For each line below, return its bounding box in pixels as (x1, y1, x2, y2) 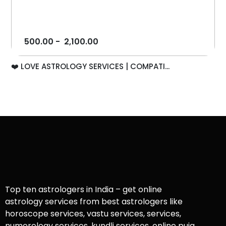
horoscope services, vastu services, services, (5, 208, 181, 220)
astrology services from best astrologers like (5, 196, 183, 208)
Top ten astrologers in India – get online (5, 184, 162, 196)
